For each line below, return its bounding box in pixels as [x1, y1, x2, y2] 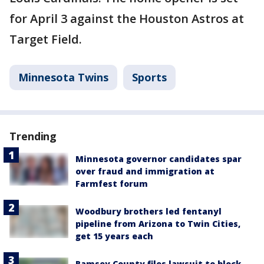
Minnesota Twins [18, 70, 108, 84]
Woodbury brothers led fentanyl [75, 206, 222, 217]
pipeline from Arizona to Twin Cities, [75, 218, 240, 229]
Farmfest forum [75, 178, 148, 189]
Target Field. [9, 31, 82, 47]
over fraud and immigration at [75, 166, 214, 177]
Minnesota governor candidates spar [75, 153, 242, 164]
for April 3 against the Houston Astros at [9, 11, 244, 27]
